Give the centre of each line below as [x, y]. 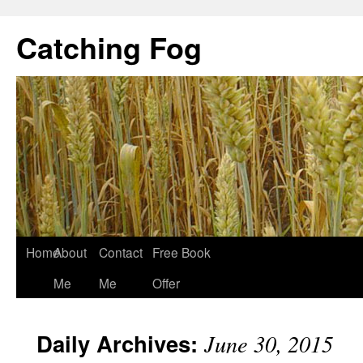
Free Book [181, 252]
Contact [121, 252]
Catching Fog [109, 47]
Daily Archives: [120, 343]
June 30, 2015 [269, 344]
